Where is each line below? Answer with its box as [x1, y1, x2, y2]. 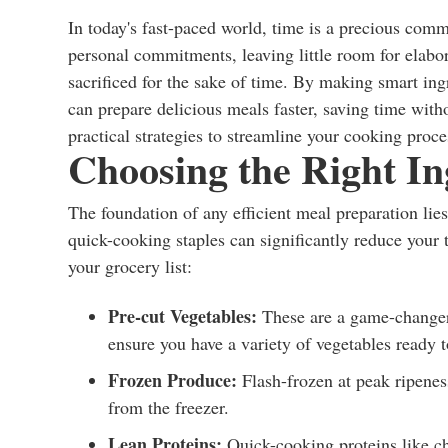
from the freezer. [108, 395, 229, 419]
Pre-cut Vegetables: [108, 303, 257, 329]
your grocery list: [68, 254, 192, 278]
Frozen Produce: [108, 367, 237, 393]
